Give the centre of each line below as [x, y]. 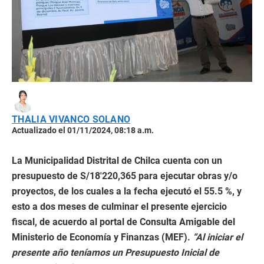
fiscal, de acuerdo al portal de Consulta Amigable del [123, 222]
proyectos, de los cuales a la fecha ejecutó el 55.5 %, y [127, 192]
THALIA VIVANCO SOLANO [71, 120]
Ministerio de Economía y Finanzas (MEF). [102, 237]
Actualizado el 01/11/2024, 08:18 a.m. [83, 131]
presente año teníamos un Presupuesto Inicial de [115, 253]
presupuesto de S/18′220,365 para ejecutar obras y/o [125, 176]
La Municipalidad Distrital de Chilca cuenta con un [117, 161]
